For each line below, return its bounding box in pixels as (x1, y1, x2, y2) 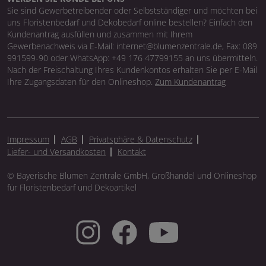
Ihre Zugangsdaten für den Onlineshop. (7, 76, 155, 88)
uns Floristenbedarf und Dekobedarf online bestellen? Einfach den (7, 17, 252, 28)
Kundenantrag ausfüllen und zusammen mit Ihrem (7, 28, 192, 40)
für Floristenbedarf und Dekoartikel (7, 182, 137, 194)
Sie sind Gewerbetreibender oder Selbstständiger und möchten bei (7, 5, 257, 17)
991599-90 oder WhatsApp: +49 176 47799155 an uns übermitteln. (7, 52, 258, 64)
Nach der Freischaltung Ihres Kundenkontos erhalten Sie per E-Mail (7, 64, 257, 76)
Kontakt (118, 146, 146, 158)
